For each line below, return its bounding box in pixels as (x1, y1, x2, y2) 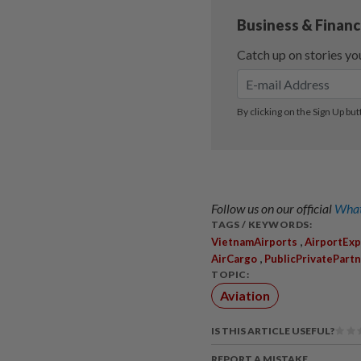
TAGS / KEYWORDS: (211, 218, 312, 230)
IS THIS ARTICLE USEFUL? (211, 325, 334, 338)
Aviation (220, 287, 271, 303)
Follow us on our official (211, 200, 334, 216)
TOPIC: (211, 268, 249, 280)
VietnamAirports (211, 234, 297, 248)
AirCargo (211, 251, 257, 265)
